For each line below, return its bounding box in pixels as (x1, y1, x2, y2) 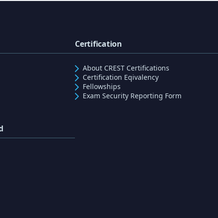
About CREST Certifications (83, 63, 169, 73)
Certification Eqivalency (83, 72, 159, 82)
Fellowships (83, 81, 121, 91)
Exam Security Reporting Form (83, 91, 182, 100)
